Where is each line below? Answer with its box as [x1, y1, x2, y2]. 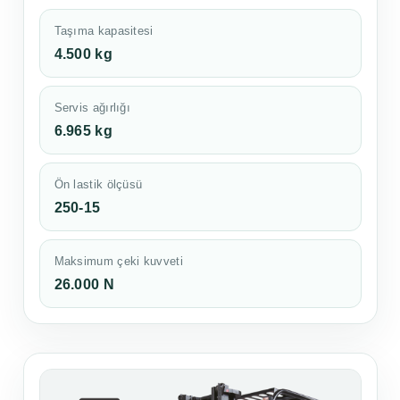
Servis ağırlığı [54, 101, 130, 115]
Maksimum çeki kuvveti [54, 254, 183, 269]
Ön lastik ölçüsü [54, 178, 143, 192]
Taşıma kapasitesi [54, 24, 154, 38]
